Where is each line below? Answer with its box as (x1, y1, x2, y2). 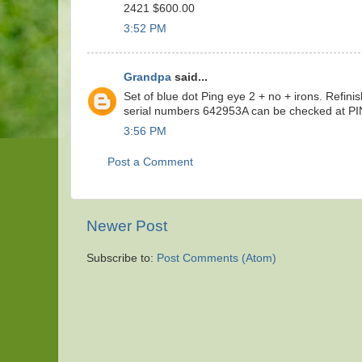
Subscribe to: (86, 252, 157, 265)
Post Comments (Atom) (157, 252, 276, 265)
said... (171, 70, 208, 83)
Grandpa (124, 70, 171, 83)
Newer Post (86, 217, 167, 234)
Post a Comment (107, 156, 193, 169)
